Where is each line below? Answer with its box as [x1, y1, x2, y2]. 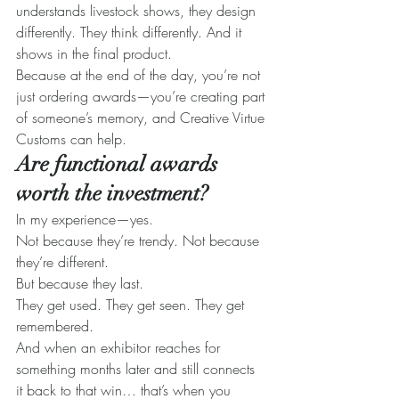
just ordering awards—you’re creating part [16, 86, 269, 107]
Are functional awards [16, 151, 223, 178]
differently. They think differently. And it [16, 22, 246, 43]
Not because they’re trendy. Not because [16, 231, 264, 251]
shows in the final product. [16, 44, 172, 64]
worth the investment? [16, 180, 208, 208]
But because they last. [16, 273, 143, 294]
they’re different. [16, 252, 109, 273]
